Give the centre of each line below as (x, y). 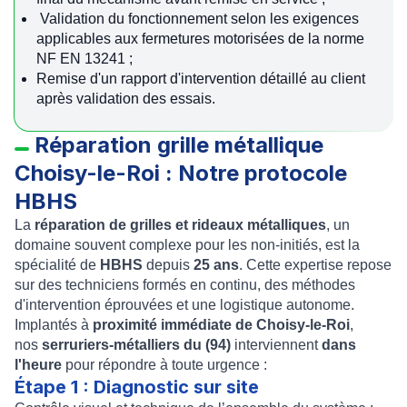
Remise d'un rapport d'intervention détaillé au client (201, 79)
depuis (168, 265)
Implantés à (54, 325)
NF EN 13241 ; (84, 59)
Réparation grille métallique (179, 145)
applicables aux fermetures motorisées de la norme (200, 39)
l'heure (40, 365)
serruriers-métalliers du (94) (136, 345)
